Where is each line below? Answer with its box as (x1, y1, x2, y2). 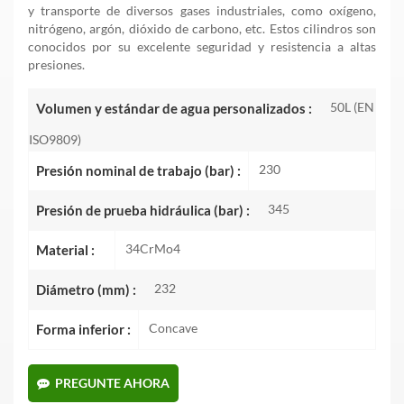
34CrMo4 (125, 241, 180, 257)
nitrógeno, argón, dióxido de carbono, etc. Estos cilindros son (28, 21, 376, 37)
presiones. (28, 57, 85, 73)
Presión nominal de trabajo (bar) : (36, 162, 241, 179)
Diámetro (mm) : (36, 281, 136, 298)
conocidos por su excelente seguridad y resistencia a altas (28, 39, 376, 55)
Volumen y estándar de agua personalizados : (36, 100, 312, 117)
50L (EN (330, 99, 374, 115)
